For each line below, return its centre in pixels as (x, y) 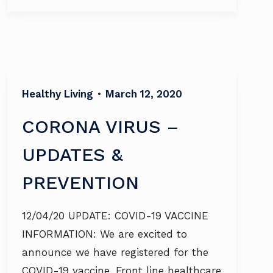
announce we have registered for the (115, 252)
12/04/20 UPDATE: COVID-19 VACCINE (115, 216)
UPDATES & (73, 154)
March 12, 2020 (144, 94)
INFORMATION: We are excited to (105, 234)
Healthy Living (58, 94)
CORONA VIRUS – (100, 126)
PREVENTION (80, 183)
